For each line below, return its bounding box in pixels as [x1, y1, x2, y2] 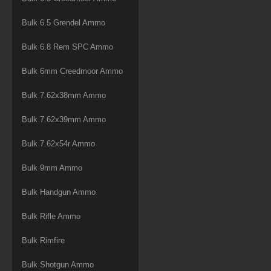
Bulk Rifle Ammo [22, 211, 80, 221]
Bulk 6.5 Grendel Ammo [22, 18, 105, 27]
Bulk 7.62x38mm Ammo [22, 90, 106, 100]
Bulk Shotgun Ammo [22, 260, 94, 269]
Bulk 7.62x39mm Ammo [22, 114, 106, 124]
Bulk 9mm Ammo [22, 163, 82, 172]
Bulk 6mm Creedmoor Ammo [22, 66, 123, 76]
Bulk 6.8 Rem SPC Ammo [22, 42, 113, 51]
